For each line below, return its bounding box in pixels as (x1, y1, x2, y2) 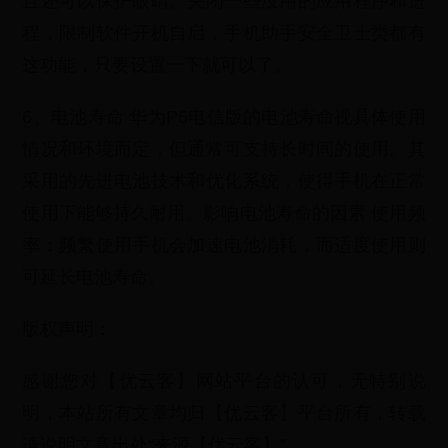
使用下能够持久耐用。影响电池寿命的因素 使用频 (22, 203, 426, 223)
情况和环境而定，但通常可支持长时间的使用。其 (22, 139, 426, 159)
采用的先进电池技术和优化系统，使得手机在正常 (22, 171, 426, 191)
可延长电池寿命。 (22, 267, 167, 287)
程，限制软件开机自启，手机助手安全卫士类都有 (22, 23, 426, 43)
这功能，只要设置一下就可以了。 (22, 55, 293, 75)
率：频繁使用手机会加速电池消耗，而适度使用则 (22, 235, 426, 255)
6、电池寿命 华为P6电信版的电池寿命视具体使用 (22, 107, 426, 127)
